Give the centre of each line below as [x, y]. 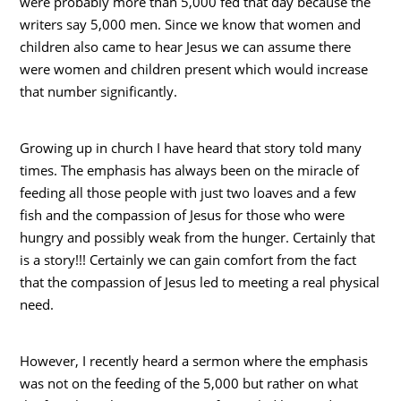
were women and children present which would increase [194, 68]
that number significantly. [99, 91]
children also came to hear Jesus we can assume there [186, 46]
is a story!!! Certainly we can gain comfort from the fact [188, 259]
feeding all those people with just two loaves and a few [188, 192]
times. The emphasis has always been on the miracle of [190, 170]
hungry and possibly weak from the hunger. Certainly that [198, 237]
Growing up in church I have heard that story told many [191, 147]
